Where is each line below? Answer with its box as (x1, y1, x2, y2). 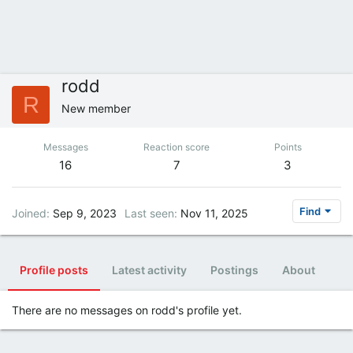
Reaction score (143, 141, 210, 153)
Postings (210, 263, 258, 277)
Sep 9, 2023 (53, 206, 117, 220)
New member (61, 102, 131, 115)
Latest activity (112, 263, 187, 277)
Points (273, 141, 302, 153)
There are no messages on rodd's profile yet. (12, 303, 242, 317)
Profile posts (20, 263, 88, 277)
